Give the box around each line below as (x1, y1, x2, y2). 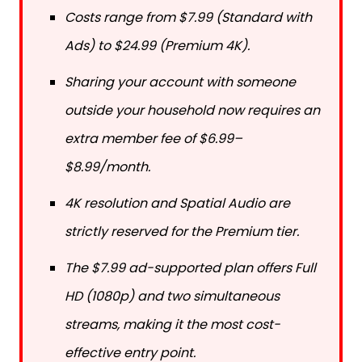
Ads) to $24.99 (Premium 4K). (65, 36, 253, 55)
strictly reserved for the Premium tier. (65, 221, 302, 241)
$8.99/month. (65, 157, 154, 176)
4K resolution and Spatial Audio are (65, 193, 290, 213)
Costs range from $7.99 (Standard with (65, 7, 312, 27)
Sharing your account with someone (65, 72, 296, 91)
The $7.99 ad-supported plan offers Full (65, 258, 316, 277)
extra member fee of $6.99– (65, 128, 242, 148)
